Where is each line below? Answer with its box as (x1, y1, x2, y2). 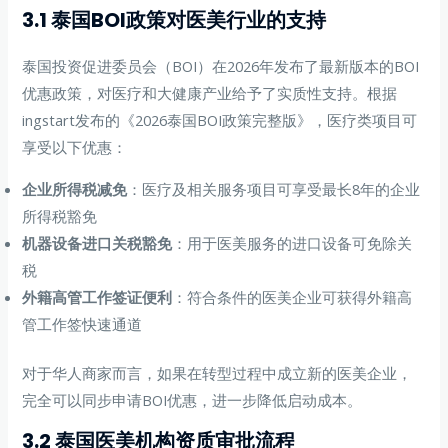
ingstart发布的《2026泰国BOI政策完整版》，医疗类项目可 (22, 110, 418, 131)
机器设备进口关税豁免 (22, 233, 173, 254)
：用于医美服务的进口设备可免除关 (172, 233, 413, 254)
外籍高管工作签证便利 (22, 287, 173, 308)
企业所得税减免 (22, 179, 128, 200)
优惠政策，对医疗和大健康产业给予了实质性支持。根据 (22, 83, 398, 104)
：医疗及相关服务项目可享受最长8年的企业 (127, 179, 421, 200)
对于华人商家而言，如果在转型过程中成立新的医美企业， (22, 362, 413, 383)
